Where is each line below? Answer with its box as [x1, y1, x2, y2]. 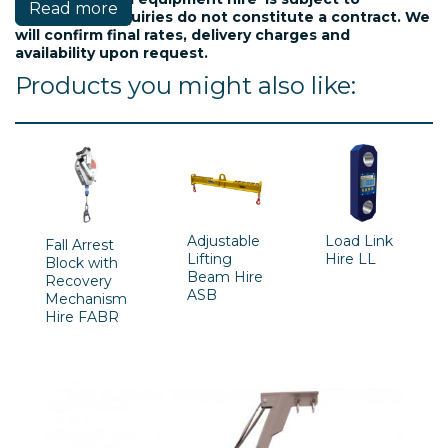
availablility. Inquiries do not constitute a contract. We [15, 7, 430, 26]
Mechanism [45, 289, 127, 308]
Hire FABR [45, 307, 119, 326]
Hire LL [325, 249, 376, 268]
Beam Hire [187, 267, 263, 286]
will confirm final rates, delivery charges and [15, 25, 350, 44]
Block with [45, 253, 118, 272]
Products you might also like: [15, 70, 356, 100]
